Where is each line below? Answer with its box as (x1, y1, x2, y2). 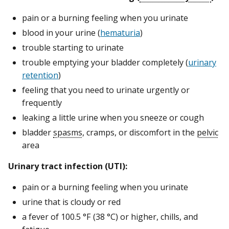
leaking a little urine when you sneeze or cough (22, 111, 204, 123)
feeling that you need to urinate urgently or (22, 84, 190, 96)
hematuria (100, 27, 140, 38)
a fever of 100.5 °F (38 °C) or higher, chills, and (22, 211, 198, 223)
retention (22, 69, 58, 81)
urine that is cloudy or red (22, 196, 121, 208)
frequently (22, 97, 62, 108)
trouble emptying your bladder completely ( (22, 56, 188, 68)
